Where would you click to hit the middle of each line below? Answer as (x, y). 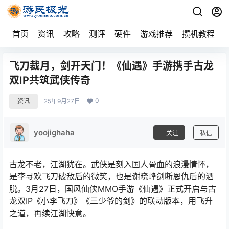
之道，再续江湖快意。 (50, 213)
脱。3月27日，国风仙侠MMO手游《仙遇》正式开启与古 (113, 189)
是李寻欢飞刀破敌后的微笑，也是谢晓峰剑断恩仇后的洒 (111, 176)
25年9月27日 (62, 101)
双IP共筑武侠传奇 (50, 80)
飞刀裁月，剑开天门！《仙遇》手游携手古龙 (111, 66)
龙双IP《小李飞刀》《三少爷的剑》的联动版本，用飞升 (111, 201)
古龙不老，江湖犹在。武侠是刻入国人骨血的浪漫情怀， (111, 164)
